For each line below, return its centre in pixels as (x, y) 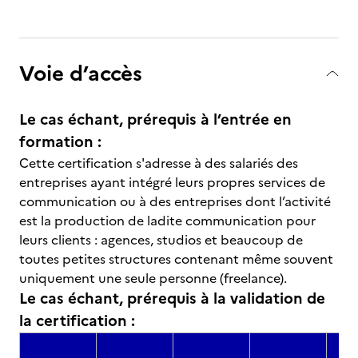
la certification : (77, 321)
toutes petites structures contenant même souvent (176, 259)
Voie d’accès (81, 73)
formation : (60, 142)
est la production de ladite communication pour (167, 221)
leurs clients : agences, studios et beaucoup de (161, 240)
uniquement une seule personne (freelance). (153, 278)
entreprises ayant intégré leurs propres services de (172, 182)
